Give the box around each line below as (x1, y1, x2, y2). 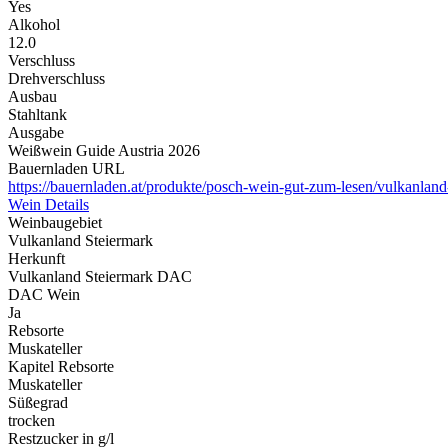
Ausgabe (8, 124, 64, 142)
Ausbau (8, 88, 57, 106)
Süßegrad (8, 394, 68, 412)
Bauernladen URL (8, 160, 125, 178)
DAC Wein (8, 286, 80, 304)
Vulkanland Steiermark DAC (8, 268, 192, 286)
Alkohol (8, 16, 60, 34)
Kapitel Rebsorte (8, 358, 114, 376)
